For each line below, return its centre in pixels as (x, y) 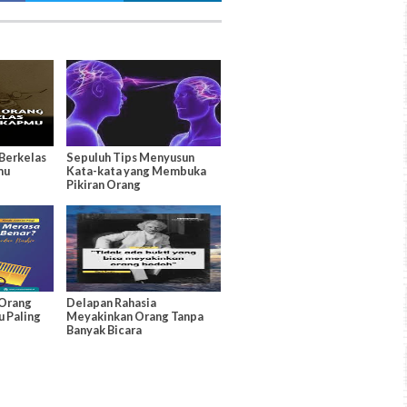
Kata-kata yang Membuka (136, 170)
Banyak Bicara (104, 329)
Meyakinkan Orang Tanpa (134, 316)
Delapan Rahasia (111, 302)
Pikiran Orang (103, 184)
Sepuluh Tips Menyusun (130, 157)
